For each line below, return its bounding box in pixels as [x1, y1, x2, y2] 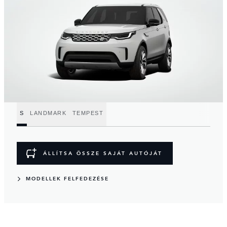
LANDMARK [30, 109, 66, 116]
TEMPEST [72, 109, 104, 116]
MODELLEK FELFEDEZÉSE [26, 176, 109, 182]
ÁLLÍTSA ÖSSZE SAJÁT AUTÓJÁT [43, 150, 163, 156]
